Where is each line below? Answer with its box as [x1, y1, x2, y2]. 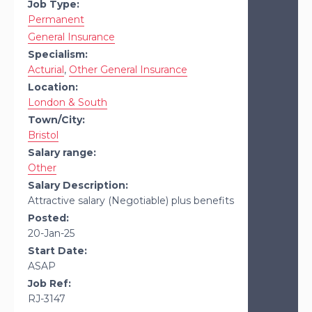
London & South [28, 96, 107, 109]
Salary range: [28, 146, 96, 159]
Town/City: [28, 114, 85, 127]
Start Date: [28, 244, 87, 258]
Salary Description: [28, 179, 128, 192]
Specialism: [28, 48, 88, 61]
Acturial [28, 63, 64, 77]
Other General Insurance [69, 63, 187, 77]
